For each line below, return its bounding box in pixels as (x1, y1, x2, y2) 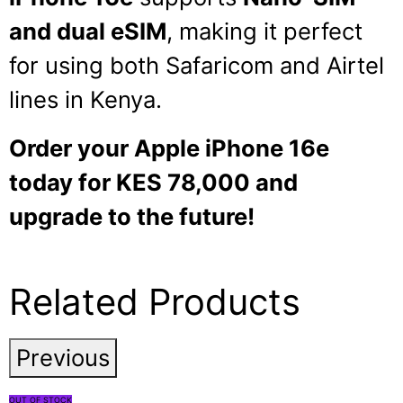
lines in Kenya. (9, 85, 162, 114)
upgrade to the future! (9, 202, 255, 231)
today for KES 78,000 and (9, 168, 298, 197)
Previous (16, 343, 110, 372)
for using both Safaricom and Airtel (9, 51, 384, 80)
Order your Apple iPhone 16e (9, 134, 329, 163)
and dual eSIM (9, 17, 166, 46)
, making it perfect (166, 17, 363, 46)
